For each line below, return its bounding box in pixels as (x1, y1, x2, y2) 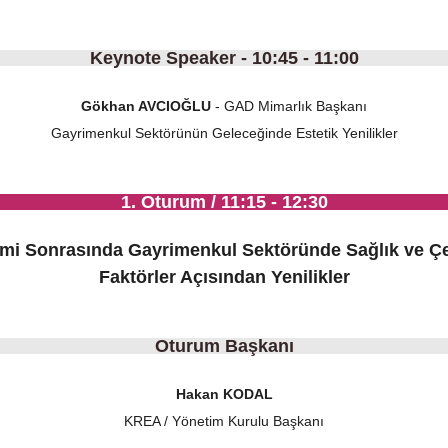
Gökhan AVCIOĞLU (81, 98, 211, 114)
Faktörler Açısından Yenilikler (98, 267, 350, 287)
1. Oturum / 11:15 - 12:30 (120, 192, 328, 212)
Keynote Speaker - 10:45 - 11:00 (89, 48, 359, 68)
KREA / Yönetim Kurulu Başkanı (124, 413, 324, 429)
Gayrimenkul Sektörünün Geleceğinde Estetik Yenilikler (50, 125, 398, 141)
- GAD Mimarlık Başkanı (211, 98, 367, 114)
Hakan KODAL (175, 386, 273, 402)
